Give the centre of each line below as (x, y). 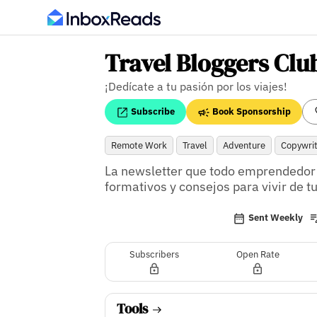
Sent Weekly (275, 218)
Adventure (244, 145)
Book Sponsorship (250, 111)
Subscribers (155, 254)
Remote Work (139, 145)
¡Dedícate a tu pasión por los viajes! (196, 86)
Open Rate (258, 254)
